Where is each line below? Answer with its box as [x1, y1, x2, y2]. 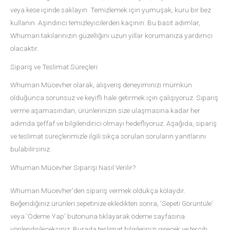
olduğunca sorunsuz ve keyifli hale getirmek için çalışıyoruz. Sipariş [10, 93, 218, 102]
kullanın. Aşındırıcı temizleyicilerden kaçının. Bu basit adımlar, [10, 18, 200, 27]
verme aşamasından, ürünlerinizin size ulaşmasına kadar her [10, 106, 200, 114]
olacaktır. [10, 44, 39, 53]
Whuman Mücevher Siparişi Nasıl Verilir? [10, 163, 136, 171]
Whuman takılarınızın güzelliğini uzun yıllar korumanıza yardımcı [10, 31, 213, 40]
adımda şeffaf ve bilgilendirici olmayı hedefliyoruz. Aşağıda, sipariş [10, 119, 217, 127]
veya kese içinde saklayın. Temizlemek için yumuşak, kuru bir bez [10, 6, 211, 14]
